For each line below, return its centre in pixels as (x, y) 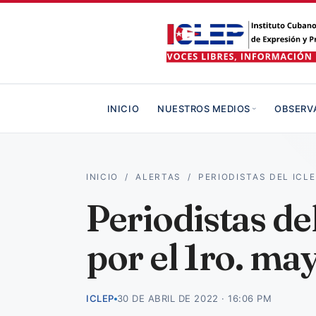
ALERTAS (158, 177)
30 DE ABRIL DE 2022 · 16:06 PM (194, 298)
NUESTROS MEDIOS (204, 108)
